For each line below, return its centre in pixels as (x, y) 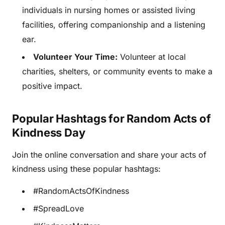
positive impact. (52, 86)
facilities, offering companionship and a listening (114, 25)
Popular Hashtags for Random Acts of (111, 119)
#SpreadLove (59, 209)
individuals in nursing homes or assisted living (109, 10)
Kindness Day (49, 133)
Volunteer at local (152, 57)
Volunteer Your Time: (75, 57)
